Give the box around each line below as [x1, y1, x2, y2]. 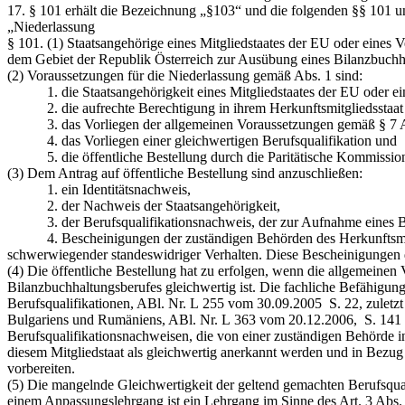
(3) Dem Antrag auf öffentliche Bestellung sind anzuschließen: [7, 165, 363, 181]
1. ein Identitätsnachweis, [7, 181, 191, 197]
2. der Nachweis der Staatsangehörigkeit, [7, 197, 280, 213]
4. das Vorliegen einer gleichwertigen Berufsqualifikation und [7, 132, 397, 148]
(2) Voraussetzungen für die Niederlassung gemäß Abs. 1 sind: [7, 67, 363, 83]
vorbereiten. [7, 360, 75, 376]
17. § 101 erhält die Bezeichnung [7, 2, 200, 18]
